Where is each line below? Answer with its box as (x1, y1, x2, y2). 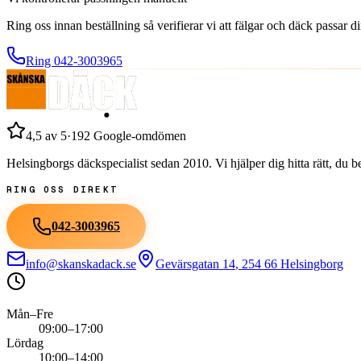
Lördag (6, 336, 44, 350)
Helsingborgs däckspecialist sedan (6, 156, 183, 170)
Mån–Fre (6, 307, 53, 321)
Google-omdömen (90, 129, 186, 143)
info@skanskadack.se (26, 257, 136, 271)
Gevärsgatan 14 (156, 257, 235, 271)
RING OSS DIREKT (6, 184, 118, 195)
